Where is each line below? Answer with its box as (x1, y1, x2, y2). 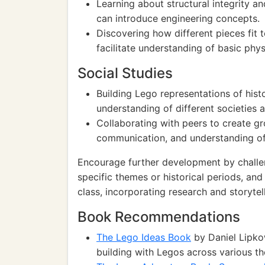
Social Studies (77, 64, 173, 82)
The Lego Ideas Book (96, 231, 191, 243)
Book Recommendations (77, 208, 240, 225)
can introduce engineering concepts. (96, 12, 260, 24)
